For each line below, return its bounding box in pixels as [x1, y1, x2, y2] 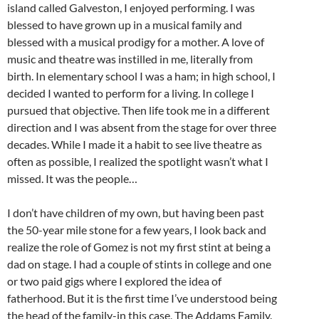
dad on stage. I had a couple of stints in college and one [7, 256, 271, 271]
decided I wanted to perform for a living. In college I [7, 85, 254, 100]
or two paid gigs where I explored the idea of [7, 273, 221, 288]
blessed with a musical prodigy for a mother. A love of [7, 34, 264, 48]
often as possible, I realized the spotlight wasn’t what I [7, 154, 268, 168]
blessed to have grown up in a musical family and [7, 17, 242, 31]
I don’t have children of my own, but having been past [7, 205, 264, 219]
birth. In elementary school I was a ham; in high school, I [7, 68, 276, 83]
